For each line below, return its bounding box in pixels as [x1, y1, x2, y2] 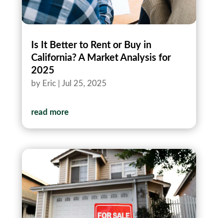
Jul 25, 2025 [61, 79, 107, 88]
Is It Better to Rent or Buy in [31, 40, 151, 51]
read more [31, 108, 69, 117]
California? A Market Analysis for [31, 53, 171, 63]
